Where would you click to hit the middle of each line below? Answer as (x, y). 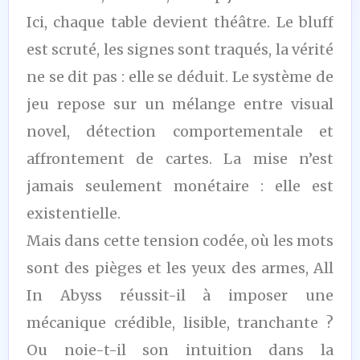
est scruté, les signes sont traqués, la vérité (180, 49)
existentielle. (74, 213)
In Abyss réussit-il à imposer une (180, 295)
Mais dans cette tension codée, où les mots (180, 240)
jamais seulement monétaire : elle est (180, 186)
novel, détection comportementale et (180, 131)
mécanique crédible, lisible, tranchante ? (180, 322)
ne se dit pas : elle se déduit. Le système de (180, 76)
